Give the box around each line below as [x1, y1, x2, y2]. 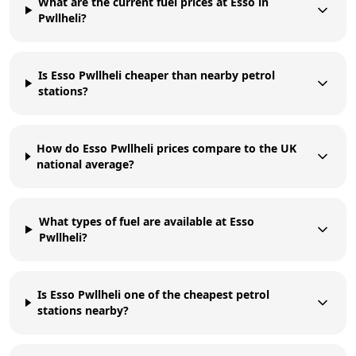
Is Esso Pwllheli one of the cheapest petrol [37, 286, 269, 302]
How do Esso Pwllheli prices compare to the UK [37, 140, 297, 156]
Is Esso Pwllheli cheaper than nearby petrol [37, 67, 275, 83]
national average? [37, 156, 135, 172]
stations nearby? [37, 302, 129, 318]
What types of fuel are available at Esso [38, 213, 254, 229]
